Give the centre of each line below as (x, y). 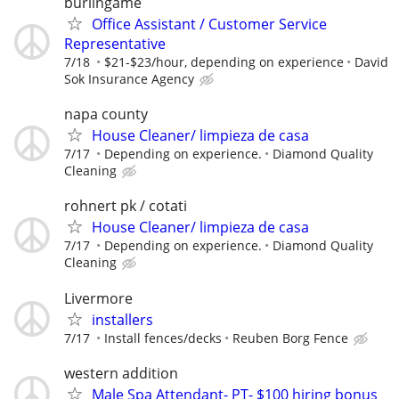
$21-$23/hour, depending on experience (224, 62)
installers (122, 319)
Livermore (98, 298)
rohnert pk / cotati (126, 206)
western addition (121, 373)
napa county (106, 114)
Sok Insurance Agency (129, 79)
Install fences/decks (163, 338)
